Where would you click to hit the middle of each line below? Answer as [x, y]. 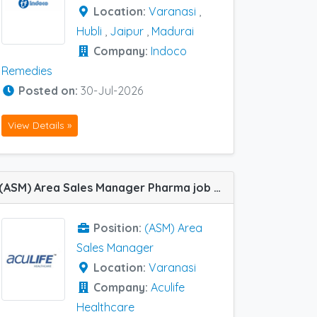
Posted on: [50, 91]
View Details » [40, 126]
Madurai [173, 31]
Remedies [27, 71]
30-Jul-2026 [112, 91]
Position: [119, 228]
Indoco [169, 51]
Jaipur [127, 31]
